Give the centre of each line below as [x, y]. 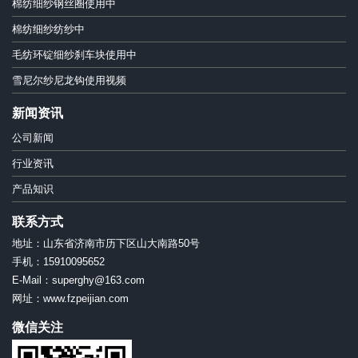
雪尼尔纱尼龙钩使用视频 [69, 81]
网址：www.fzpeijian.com [70, 299]
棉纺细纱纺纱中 [48, 30]
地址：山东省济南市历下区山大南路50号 [111, 244]
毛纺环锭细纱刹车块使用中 [74, 55]
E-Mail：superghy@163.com [78, 280]
